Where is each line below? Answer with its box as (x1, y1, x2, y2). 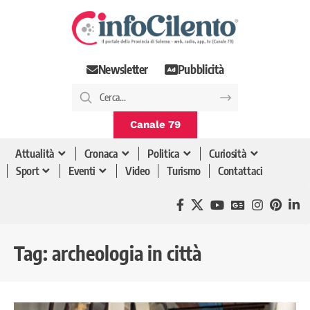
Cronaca (84, 147, 118, 161)
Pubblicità (177, 62, 224, 77)
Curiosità (209, 147, 247, 161)
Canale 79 (129, 118, 181, 131)
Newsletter (98, 62, 149, 77)
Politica (147, 147, 180, 161)
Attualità (15, 147, 55, 161)
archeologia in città (52, 240, 201, 265)
